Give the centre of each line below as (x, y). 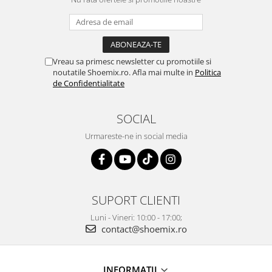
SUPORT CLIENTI (136, 199)
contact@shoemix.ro (143, 229)
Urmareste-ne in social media (136, 136)
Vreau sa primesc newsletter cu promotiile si (132, 61)
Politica (208, 72)
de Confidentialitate (89, 83)
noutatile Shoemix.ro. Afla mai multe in (124, 72)
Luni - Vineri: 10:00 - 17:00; (136, 217)
